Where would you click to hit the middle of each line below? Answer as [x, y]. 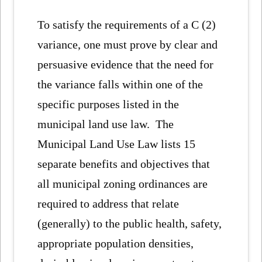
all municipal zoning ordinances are [123, 184]
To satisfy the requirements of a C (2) [127, 25]
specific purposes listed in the [108, 104]
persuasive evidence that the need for [126, 65]
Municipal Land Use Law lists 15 [117, 144]
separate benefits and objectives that [124, 164]
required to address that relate [108, 204]
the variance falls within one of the [120, 85]
